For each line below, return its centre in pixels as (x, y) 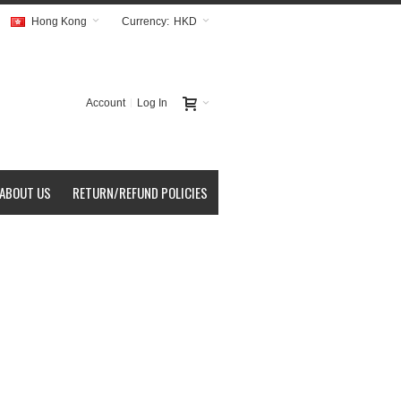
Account (106, 103)
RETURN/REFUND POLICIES (140, 192)
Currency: (145, 21)
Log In (152, 103)
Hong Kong (59, 21)
